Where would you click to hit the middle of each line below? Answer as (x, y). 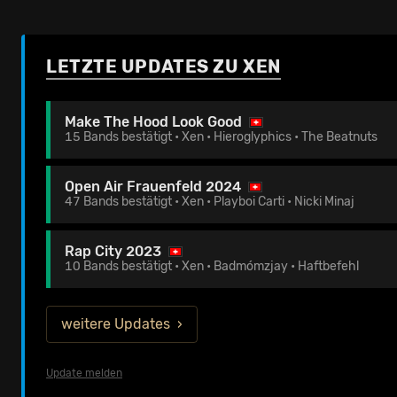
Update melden (84, 373)
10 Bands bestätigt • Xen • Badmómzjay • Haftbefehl (212, 266)
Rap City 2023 (113, 251)
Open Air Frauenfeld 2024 (153, 186)
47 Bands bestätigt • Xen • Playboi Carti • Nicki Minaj (210, 201)
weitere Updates (116, 323)
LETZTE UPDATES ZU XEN (163, 66)
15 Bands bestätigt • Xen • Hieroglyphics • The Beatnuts (221, 136)
